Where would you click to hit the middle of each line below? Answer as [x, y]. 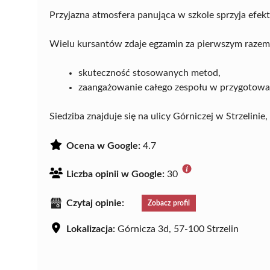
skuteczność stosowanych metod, [149, 73]
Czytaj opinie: [95, 203]
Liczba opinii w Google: [115, 174]
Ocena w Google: [103, 146]
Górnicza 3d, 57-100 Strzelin [177, 229]
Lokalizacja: [91, 229]
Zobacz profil [169, 203]
